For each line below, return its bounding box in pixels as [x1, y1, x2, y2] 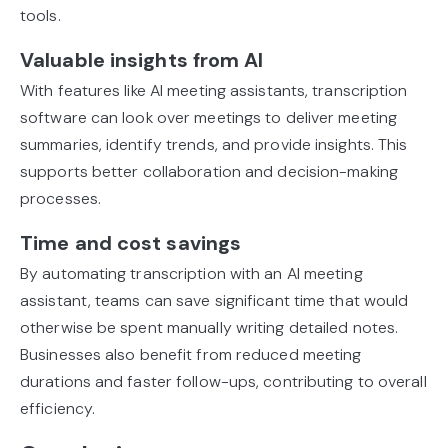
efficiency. [20, 398, 96, 420]
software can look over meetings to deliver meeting [20, 107, 398, 129]
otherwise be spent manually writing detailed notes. [20, 317, 399, 339]
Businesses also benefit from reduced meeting [20, 344, 362, 366]
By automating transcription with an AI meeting [20, 263, 363, 285]
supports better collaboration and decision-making [20, 161, 398, 183]
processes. [20, 188, 101, 210]
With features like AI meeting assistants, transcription [20, 80, 408, 102]
